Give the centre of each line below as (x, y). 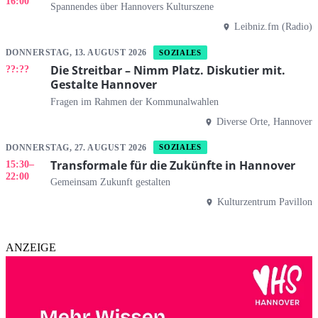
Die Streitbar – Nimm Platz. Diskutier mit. (168, 71)
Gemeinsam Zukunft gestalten (110, 182)
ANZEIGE (31, 248)
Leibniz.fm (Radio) (273, 27)
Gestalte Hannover (104, 85)
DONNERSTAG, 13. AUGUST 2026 (77, 53)
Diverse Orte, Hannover (264, 121)
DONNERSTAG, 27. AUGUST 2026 (77, 147)
